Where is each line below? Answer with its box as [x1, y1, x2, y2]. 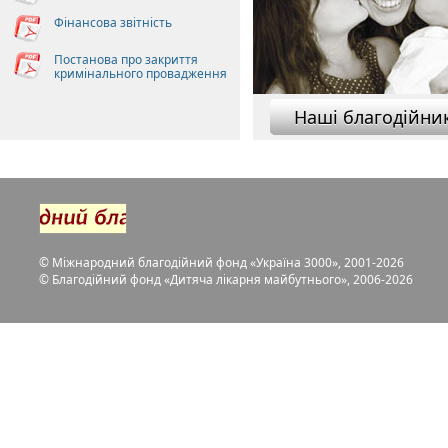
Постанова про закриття [54, 51, 198, 68]
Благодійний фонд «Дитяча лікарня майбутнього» [52, 271, 347, 288]
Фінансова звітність [54, 14, 172, 31]
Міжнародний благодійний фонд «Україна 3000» [52, 254, 338, 271]
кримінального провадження [54, 65, 227, 82]
